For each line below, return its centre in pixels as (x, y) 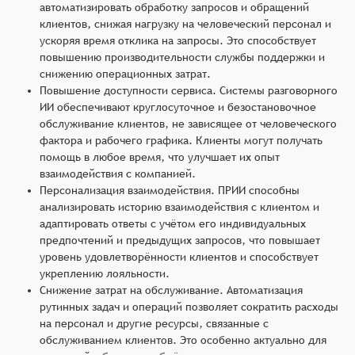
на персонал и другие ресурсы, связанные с (154, 323)
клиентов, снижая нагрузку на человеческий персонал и (185, 23)
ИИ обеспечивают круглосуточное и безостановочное (178, 107)
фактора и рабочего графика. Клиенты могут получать (181, 140)
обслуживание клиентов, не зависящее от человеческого (188, 123)
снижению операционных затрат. (125, 73)
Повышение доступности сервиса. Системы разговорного (189, 90)
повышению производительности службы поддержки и (182, 57)
